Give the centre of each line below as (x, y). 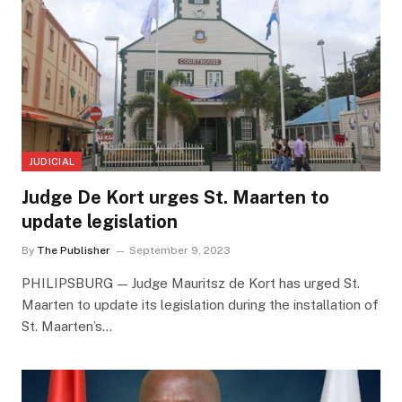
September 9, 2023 (179, 250)
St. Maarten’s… (66, 326)
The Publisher (73, 250)
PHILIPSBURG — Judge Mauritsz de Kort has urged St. (190, 283)
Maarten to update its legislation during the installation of (200, 304)
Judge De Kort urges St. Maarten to (175, 197)
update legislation (99, 221)
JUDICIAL (52, 161)
